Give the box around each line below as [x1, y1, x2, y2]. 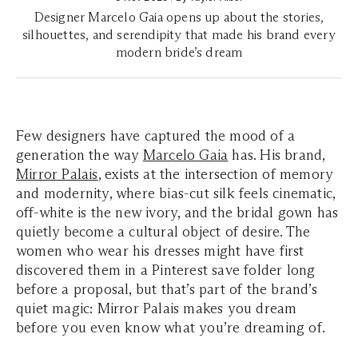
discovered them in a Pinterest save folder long [16, 261, 316, 279]
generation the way [16, 146, 143, 164]
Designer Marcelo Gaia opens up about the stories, [34, 10, 324, 25]
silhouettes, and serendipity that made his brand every [22, 27, 336, 42]
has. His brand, [228, 146, 325, 164]
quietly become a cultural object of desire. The [16, 223, 311, 241]
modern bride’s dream [115, 45, 243, 60]
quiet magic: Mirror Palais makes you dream [16, 300, 297, 317]
